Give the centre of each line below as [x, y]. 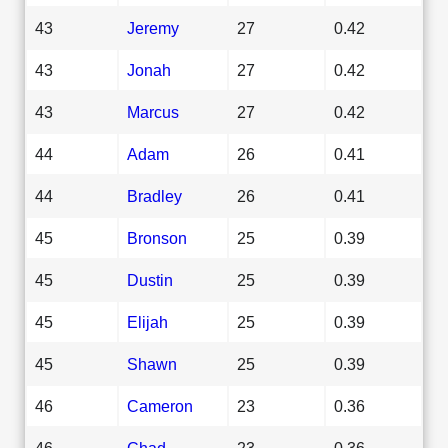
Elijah [147, 321]
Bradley [154, 195]
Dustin [150, 279]
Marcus [153, 111]
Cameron [160, 405]
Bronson [157, 237]
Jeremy [153, 27]
